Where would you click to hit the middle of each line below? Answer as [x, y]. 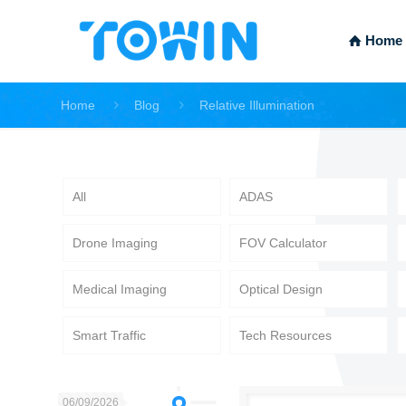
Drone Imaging [115, 242]
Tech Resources [286, 336]
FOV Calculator [284, 242]
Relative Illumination [257, 105]
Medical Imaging [119, 290]
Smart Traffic [109, 336]
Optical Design [281, 290]
